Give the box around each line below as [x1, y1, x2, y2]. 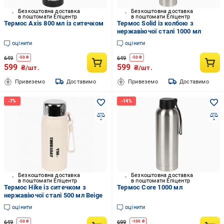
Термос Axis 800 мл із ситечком [4, 19, 103, 27]
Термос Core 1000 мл [116, 183, 182, 191]
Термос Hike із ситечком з [4, 183, 86, 191]
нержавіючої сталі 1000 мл [116, 27, 201, 35]
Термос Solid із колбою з [116, 19, 193, 27]
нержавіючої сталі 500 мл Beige [4, 191, 102, 199]
